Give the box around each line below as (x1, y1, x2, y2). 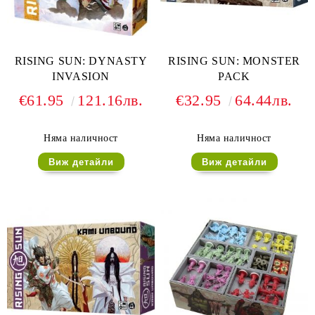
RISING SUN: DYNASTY (14, 55, 148, 67)
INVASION (52, 70, 110, 82)
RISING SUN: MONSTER (168, 55, 300, 67)
